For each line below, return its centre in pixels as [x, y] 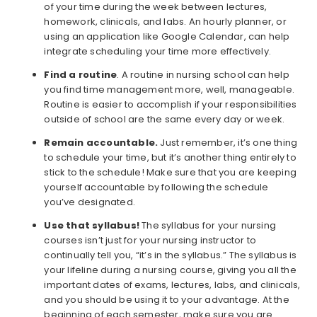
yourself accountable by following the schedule [156, 188]
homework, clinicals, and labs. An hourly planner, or [165, 22]
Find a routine [81, 75]
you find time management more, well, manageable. [169, 90]
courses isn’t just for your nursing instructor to [150, 241]
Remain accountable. [102, 143]
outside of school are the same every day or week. [165, 120]
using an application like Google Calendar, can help [167, 37]
